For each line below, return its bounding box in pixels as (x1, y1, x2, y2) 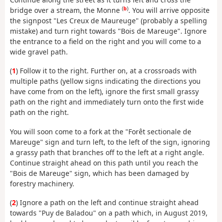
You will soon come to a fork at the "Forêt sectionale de (10, 126, 191, 136)
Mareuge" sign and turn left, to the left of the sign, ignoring (10, 137, 210, 147)
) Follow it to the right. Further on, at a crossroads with (16, 66, 197, 76)
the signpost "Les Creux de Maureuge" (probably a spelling (10, 15, 207, 25)
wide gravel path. (10, 47, 68, 56)
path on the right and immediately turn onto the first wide (10, 97, 204, 107)
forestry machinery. (10, 178, 74, 188)
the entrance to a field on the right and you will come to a (10, 36, 201, 46)
